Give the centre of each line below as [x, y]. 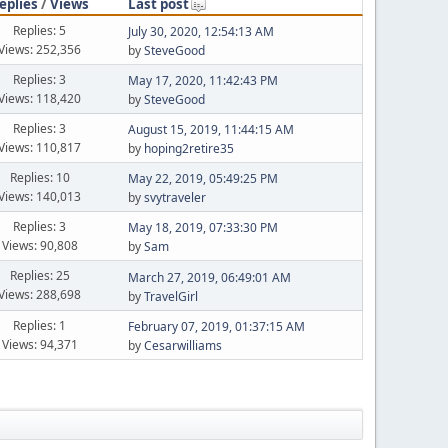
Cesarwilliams [182, 345]
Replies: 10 [39, 177]
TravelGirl [170, 296]
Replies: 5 [40, 30]
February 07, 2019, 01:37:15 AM [216, 326]
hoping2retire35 [188, 148]
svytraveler [174, 197]
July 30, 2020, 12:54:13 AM [200, 31]
